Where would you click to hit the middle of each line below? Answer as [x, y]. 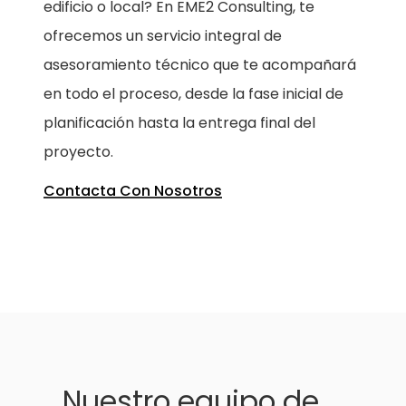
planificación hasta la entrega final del [180, 122]
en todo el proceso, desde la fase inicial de [194, 93]
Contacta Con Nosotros [133, 190]
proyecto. [79, 151]
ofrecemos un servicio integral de [163, 35]
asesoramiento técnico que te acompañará [200, 64]
